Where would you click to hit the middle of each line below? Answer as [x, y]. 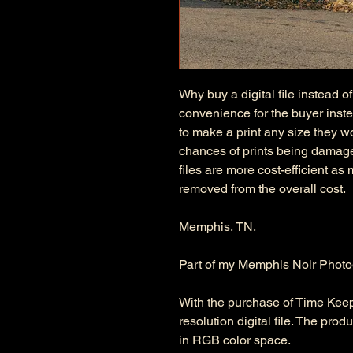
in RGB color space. [235, 340]
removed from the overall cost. [262, 189]
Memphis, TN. [217, 227]
